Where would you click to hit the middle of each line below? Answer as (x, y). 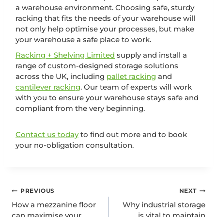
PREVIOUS (38, 191)
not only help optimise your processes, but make (105, 29)
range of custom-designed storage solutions (97, 65)
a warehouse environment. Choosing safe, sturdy (105, 7)
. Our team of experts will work (136, 87)
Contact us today (47, 134)
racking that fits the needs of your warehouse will (105, 18)
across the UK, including (61, 76)
